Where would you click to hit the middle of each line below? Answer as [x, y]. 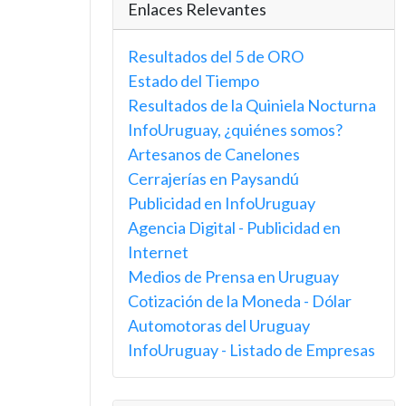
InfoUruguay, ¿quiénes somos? [235, 130]
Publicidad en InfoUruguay [222, 203]
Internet [158, 252]
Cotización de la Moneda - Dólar [240, 301]
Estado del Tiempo [193, 81]
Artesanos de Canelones [214, 154]
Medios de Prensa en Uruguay [233, 276]
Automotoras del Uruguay [219, 325]
